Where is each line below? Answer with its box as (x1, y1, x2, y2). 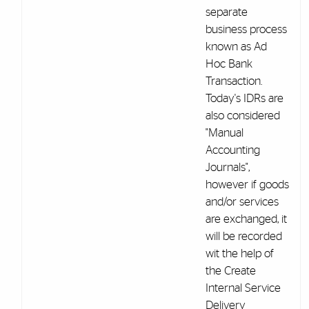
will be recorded (205, 230, 282, 242)
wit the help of (205, 247, 274, 259)
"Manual (205, 126, 243, 139)
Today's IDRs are (205, 92, 283, 104)
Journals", (205, 161, 250, 173)
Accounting (205, 143, 260, 156)
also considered (205, 109, 280, 121)
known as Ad (205, 40, 267, 52)
